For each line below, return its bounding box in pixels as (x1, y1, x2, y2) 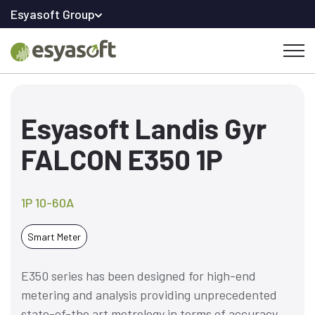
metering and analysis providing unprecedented (21, 287, 277, 302)
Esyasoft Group (11, 6, 95, 22)
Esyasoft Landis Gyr (21, 111, 266, 145)
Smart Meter (27, 231, 81, 243)
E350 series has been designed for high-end (21, 268, 256, 283)
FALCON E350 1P (21, 142, 223, 176)
